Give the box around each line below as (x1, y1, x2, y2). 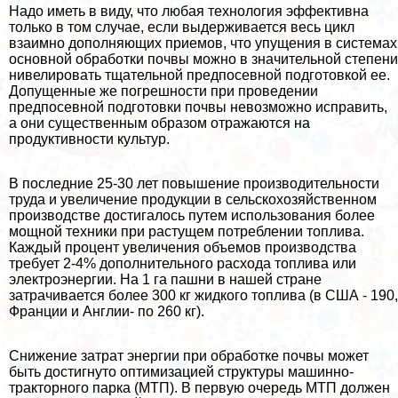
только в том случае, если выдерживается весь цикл (9, 20, 354, 36)
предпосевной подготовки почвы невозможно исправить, (9, 99, 387, 115)
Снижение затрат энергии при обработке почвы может (9, 348, 369, 364)
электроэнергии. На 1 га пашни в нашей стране (9, 272, 322, 288)
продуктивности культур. (9, 131, 170, 147)
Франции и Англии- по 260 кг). (9, 304, 204, 320)
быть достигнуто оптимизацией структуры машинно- (9, 364, 354, 380)
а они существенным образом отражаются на (9, 115, 310, 131)
